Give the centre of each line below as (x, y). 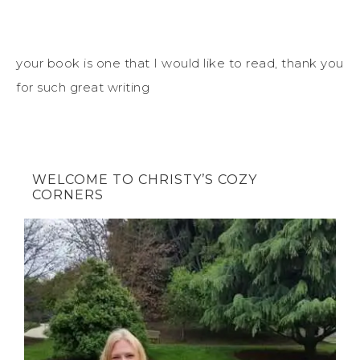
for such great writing (83, 88)
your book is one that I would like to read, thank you (180, 63)
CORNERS (68, 195)
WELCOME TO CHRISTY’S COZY (145, 180)
